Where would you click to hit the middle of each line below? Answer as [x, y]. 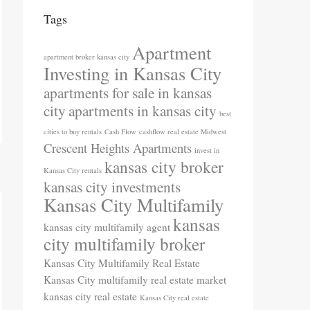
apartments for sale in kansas [128, 92]
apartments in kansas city [143, 110]
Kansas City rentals [73, 170]
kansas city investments [112, 186]
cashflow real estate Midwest [183, 131]
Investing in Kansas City [133, 73]
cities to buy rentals [73, 131]
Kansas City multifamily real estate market [135, 280]
